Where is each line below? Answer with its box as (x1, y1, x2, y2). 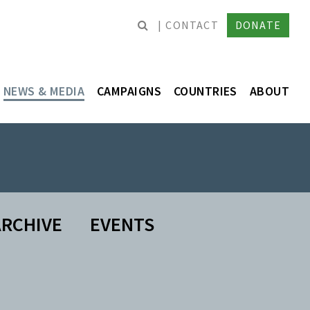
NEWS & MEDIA (3, 83, 85, 100)
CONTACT (165, 17, 219, 32)
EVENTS (89, 212, 154, 237)
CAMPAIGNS (96, 83, 161, 100)
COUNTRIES (173, 83, 237, 100)
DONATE (235, 18, 281, 32)
